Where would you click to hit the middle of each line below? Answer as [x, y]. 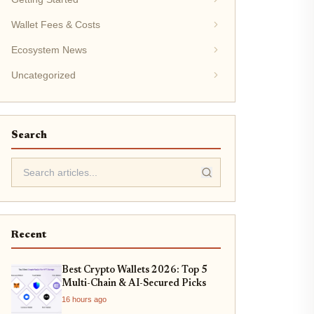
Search [29, 136]
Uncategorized [43, 75]
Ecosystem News [49, 50]
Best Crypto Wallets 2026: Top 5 [134, 271]
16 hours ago [84, 299]
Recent [28, 235]
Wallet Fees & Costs [55, 25]
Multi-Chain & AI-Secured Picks [134, 284]
